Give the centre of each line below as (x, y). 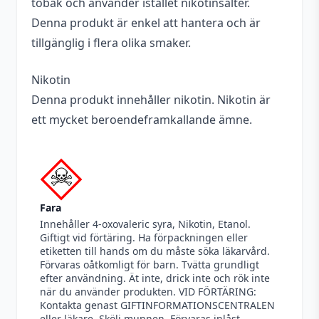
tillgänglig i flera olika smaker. (111, 43)
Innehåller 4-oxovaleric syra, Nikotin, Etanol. (145, 224)
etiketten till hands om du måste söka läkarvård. (155, 251)
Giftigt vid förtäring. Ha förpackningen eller (144, 237)
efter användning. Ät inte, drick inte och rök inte (155, 278)
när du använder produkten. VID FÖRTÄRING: (148, 292)
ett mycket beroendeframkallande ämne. (142, 120)
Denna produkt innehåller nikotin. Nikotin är (151, 100)
